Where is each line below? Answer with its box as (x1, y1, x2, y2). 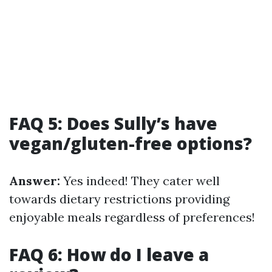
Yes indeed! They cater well (60, 173, 220, 188)
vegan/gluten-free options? (9, 132, 252, 155)
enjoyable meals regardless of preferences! (9, 209, 255, 225)
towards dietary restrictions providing (9, 191, 229, 206)
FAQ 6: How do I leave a (9, 243, 209, 266)
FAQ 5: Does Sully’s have (9, 112, 217, 135)
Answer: (9, 173, 60, 188)
